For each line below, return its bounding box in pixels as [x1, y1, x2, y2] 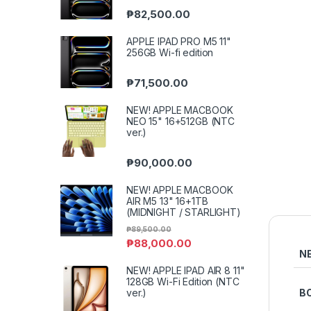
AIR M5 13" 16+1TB [126, 195, 208, 208]
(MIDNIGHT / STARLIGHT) [126, 206, 241, 219]
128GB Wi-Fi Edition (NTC [126, 275, 239, 287]
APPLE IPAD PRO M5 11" [126, 35, 232, 47]
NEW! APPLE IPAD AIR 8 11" [126, 264, 245, 276]
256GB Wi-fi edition [126, 46, 214, 58]
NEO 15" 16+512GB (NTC [126, 115, 235, 128]
